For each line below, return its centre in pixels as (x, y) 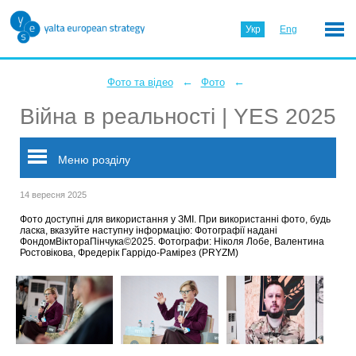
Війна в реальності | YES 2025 (178, 116)
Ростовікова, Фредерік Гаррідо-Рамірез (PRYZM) (129, 253)
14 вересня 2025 (53, 195)
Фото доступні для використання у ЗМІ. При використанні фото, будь (175, 219)
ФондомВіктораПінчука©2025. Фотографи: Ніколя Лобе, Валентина (172, 242)
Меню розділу (93, 160)
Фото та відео (140, 82)
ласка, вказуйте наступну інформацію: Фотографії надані (149, 230)
